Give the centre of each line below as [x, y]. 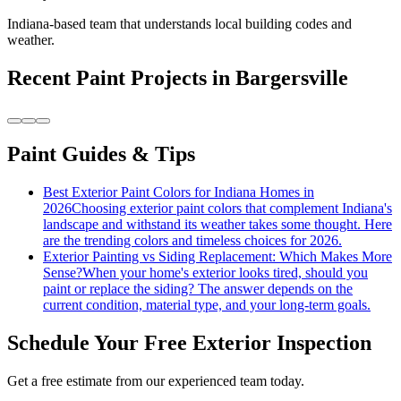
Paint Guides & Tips [101, 154]
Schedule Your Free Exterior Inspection [189, 342]
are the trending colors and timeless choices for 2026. [192, 240]
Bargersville [292, 78]
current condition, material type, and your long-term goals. [207, 304]
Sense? [63, 272]
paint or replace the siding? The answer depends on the [198, 288]
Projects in [180, 78]
